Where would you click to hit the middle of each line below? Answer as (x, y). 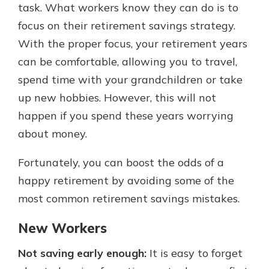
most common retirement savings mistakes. (129, 198)
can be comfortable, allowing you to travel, (128, 62)
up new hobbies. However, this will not (117, 98)
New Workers (62, 228)
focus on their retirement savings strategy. (127, 26)
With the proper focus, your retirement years (133, 44)
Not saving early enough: (82, 253)
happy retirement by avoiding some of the (126, 180)
